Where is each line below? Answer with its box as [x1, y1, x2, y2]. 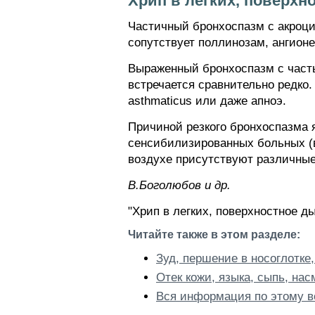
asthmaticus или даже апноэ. [128, 94, 286, 108]
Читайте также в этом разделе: [128, 229, 300, 240]
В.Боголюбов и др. [128, 179, 231, 192]
